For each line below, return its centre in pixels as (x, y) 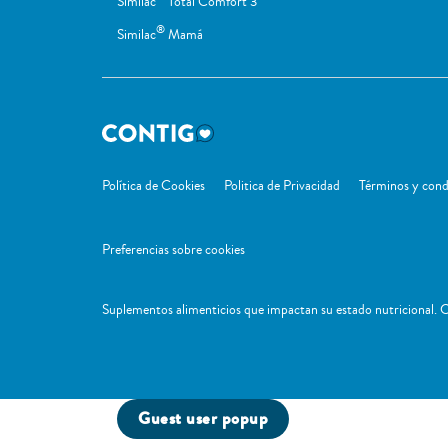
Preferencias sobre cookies (173, 249)
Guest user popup (203, 418)
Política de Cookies (153, 185)
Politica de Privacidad (282, 185)
